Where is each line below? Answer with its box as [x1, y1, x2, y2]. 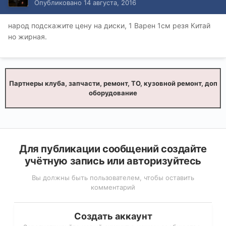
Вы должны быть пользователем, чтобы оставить [32, 174, 194, 182]
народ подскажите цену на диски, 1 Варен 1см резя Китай [8, 21, 210, 30]
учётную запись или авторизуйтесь [24, 155, 202, 167]
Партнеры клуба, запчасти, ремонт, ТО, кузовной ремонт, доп [9, 79, 217, 88]
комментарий [91, 183, 135, 192]
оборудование [89, 89, 137, 97]
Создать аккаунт [74, 211, 152, 222]
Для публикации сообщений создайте [19, 143, 207, 155]
